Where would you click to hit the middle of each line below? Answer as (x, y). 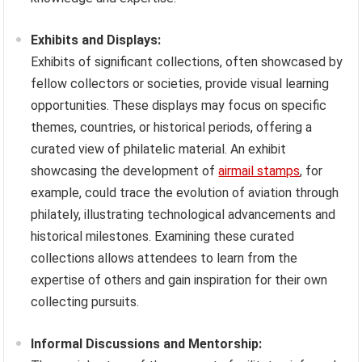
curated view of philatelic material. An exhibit (159, 149)
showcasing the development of (125, 171)
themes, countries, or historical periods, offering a (172, 128)
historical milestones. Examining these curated (163, 237)
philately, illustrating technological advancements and (183, 215)
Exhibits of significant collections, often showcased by (187, 62)
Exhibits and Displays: (96, 40)
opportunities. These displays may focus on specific (179, 106)
